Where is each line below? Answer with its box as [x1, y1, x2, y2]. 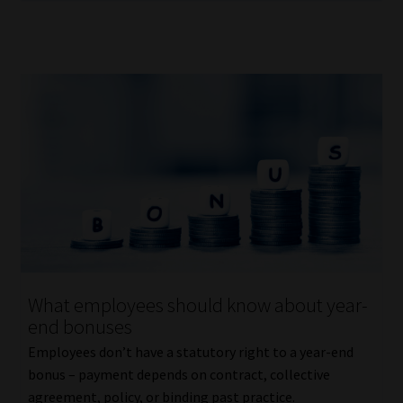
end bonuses [27, 313, 132, 339]
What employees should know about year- [27, 291, 368, 318]
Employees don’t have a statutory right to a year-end [27, 343, 354, 362]
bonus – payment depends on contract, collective [27, 365, 330, 384]
